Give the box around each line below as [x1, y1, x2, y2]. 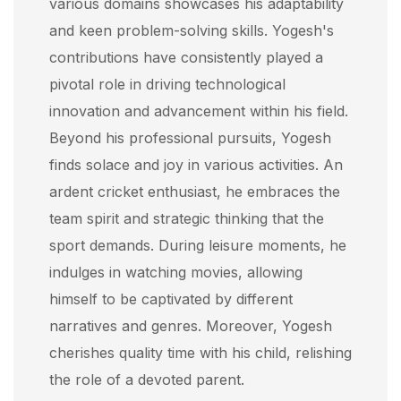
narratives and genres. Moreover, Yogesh [49, 316, 332, 335]
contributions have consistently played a [49, 47, 323, 66]
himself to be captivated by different [49, 289, 293, 308]
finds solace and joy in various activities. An [49, 155, 343, 174]
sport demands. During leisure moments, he [49, 235, 346, 254]
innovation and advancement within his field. [49, 101, 348, 120]
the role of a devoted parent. [49, 370, 244, 388]
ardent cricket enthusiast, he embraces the [49, 182, 340, 200]
